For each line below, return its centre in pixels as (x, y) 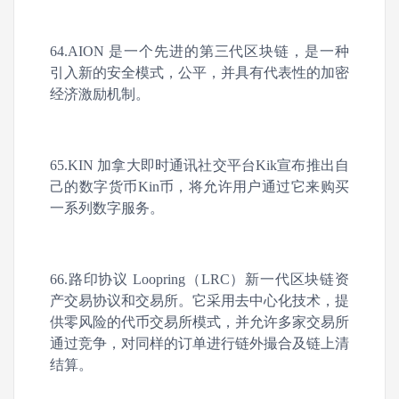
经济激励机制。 (100, 94)
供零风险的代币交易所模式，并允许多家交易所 (199, 322)
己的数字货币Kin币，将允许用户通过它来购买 (199, 187)
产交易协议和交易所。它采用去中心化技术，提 (199, 301)
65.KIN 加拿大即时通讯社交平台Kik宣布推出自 (199, 165)
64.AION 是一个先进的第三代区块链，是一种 (199, 51)
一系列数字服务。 (107, 208)
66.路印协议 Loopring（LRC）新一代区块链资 (199, 279)
